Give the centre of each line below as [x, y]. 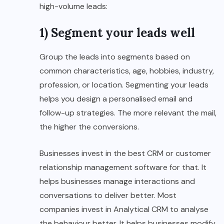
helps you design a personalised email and [116, 99]
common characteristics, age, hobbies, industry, [127, 71]
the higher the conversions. [89, 127]
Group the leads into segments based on [115, 57]
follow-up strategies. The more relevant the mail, [128, 113]
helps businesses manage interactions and [117, 181]
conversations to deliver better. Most [108, 195]
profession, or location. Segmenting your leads [124, 85]
